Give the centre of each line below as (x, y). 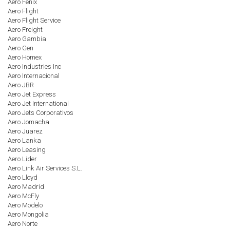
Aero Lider (22, 159)
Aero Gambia (27, 39)
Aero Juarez (25, 131)
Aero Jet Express (32, 94)
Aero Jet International (38, 103)
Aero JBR (21, 85)
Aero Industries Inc (34, 66)
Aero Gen (21, 48)
